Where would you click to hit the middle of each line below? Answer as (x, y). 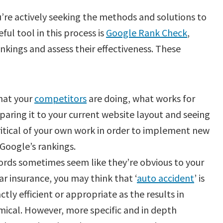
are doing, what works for (141, 98)
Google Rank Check (147, 33)
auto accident (166, 178)
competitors (60, 98)
